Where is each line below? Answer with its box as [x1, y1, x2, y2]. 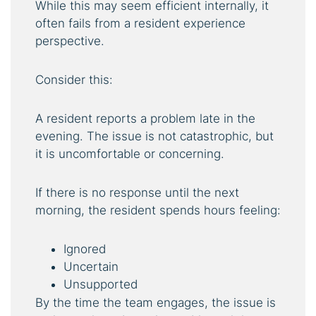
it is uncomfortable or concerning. [35, 146, 224, 161]
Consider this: [35, 72, 113, 87]
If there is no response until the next [35, 185, 239, 200]
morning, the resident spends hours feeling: [35, 202, 281, 217]
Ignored [63, 241, 106, 256]
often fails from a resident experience [35, 16, 245, 30]
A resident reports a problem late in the [35, 111, 255, 126]
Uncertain [63, 259, 119, 274]
